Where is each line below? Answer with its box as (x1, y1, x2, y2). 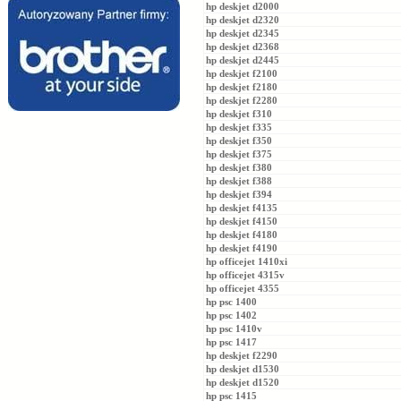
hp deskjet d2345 (206, 28, 279, 38)
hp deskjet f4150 (206, 216, 277, 226)
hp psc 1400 (206, 296, 257, 307)
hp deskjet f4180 (206, 229, 277, 240)
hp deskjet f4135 (206, 202, 277, 213)
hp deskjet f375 (206, 149, 272, 159)
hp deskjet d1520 (206, 377, 279, 388)
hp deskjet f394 (206, 189, 272, 200)
